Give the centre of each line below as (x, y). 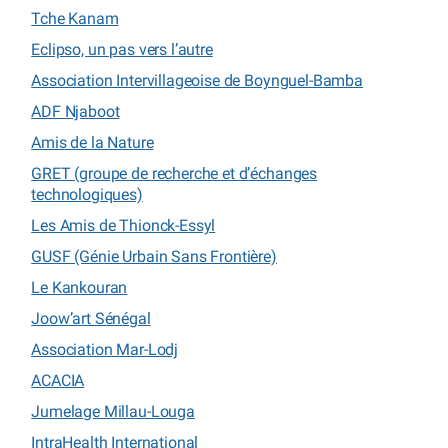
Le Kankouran (79, 287)
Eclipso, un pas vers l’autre (122, 49)
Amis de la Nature (92, 142)
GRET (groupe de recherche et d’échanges (174, 173)
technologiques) (87, 194)
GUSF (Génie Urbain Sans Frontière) (154, 256)
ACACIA (58, 380)
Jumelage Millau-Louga (113, 411)
